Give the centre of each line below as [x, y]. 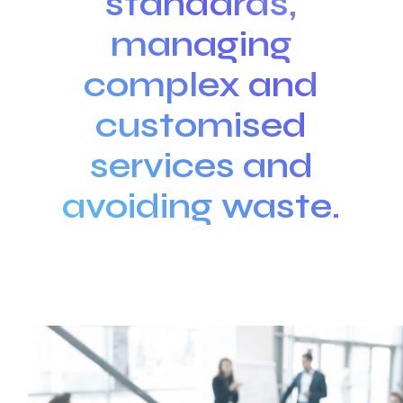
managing [201, 45]
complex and [201, 85]
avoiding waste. [201, 206]
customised [201, 125]
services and [201, 166]
